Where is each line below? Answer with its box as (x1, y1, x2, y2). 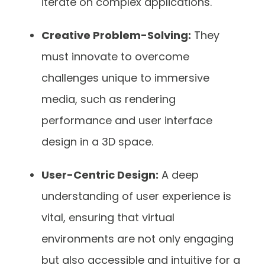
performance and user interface (41, 112, 212, 128)
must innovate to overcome (41, 49, 189, 64)
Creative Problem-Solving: (41, 27, 191, 43)
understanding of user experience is (41, 188, 231, 203)
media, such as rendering (41, 91, 176, 106)
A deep (159, 167, 199, 182)
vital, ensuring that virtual (41, 209, 174, 225)
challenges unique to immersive (41, 70, 209, 85)
